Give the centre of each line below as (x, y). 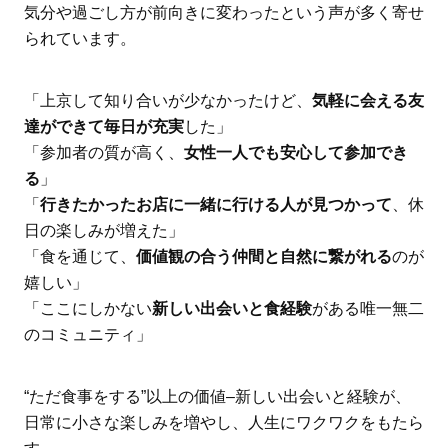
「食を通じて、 (79, 257)
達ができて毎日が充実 (103, 127)
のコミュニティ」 (87, 335)
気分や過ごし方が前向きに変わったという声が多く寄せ (223, 13)
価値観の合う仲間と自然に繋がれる (263, 257)
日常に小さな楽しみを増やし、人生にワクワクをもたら (223, 422)
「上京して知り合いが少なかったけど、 (167, 101)
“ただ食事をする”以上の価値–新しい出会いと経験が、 (217, 396)
